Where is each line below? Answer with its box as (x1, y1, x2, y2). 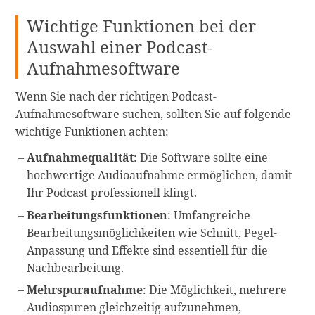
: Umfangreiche (167, 207, 251, 223)
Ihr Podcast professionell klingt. (27, 185, 198, 201)
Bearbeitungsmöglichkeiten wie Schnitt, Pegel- (27, 224, 278, 240)
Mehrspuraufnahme (27, 282, 143, 298)
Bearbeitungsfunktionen (27, 207, 168, 223)
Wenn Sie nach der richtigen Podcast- (15, 88, 217, 104)
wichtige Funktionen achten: (15, 123, 169, 139)
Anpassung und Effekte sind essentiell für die (27, 242, 269, 258)
